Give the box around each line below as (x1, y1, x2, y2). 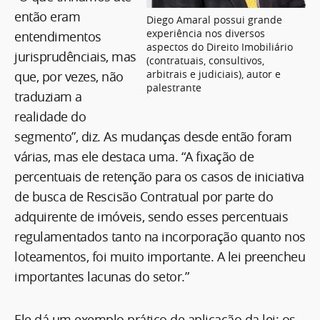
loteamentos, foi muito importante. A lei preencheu (14, 247, 305, 265)
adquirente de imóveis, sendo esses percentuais (14, 207, 288, 225)
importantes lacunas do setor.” (14, 267, 192, 285)
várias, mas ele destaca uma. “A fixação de (14, 147, 254, 165)
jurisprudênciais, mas (14, 47, 136, 65)
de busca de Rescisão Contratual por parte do (14, 187, 273, 205)
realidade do (14, 107, 86, 125)
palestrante (146, 80, 201, 94)
